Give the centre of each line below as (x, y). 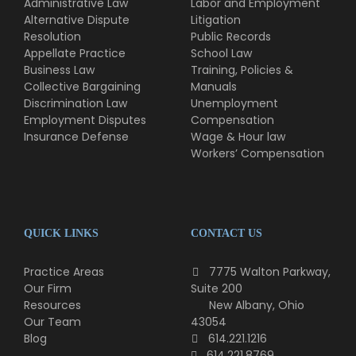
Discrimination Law (75, 103)
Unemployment (234, 103)
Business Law (59, 70)
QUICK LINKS (61, 233)
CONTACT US (226, 233)
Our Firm (48, 288)
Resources (52, 305)
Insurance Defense (76, 137)
